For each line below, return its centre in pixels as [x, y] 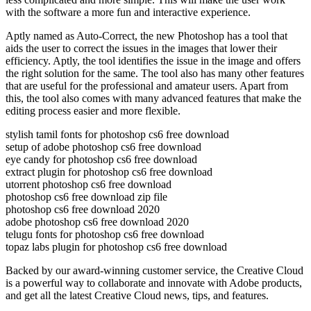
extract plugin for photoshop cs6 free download [109, 171]
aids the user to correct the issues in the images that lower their [141, 48]
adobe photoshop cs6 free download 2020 [97, 221]
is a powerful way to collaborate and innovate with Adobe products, [154, 283]
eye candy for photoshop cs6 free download [101, 159]
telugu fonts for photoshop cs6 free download [105, 234]
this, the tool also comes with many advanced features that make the [153, 98]
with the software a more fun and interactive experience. [128, 12]
